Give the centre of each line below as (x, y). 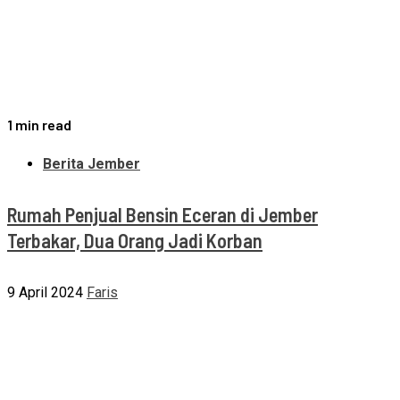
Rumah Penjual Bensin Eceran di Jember (162, 215)
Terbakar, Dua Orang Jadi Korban (135, 241)
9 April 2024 (45, 292)
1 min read (39, 125)
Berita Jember (92, 164)
